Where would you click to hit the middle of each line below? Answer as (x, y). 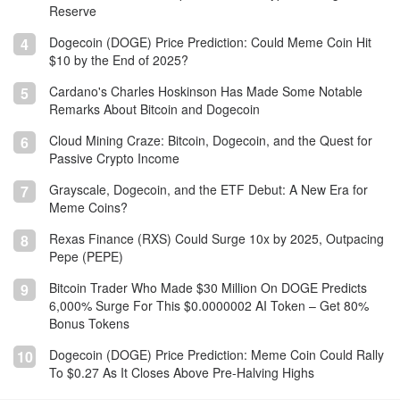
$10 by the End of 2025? (119, 59)
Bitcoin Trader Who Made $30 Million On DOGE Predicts (208, 287)
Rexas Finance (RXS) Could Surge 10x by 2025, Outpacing (217, 238)
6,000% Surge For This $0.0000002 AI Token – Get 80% (209, 305)
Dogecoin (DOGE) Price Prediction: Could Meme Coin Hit (210, 42)
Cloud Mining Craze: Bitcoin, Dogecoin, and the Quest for (211, 140)
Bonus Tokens (89, 323)
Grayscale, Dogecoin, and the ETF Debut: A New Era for (208, 189)
